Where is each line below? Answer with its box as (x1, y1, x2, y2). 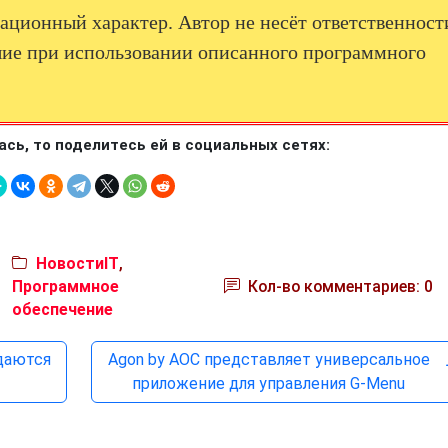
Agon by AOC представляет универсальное (107, 350, 430, 369)
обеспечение (11, 300, 113, 319)
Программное (11, 277, 119, 296)
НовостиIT (35, 254, 119, 273)
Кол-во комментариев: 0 (244, 277, 433, 296)
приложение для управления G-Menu (132, 374, 406, 393)
